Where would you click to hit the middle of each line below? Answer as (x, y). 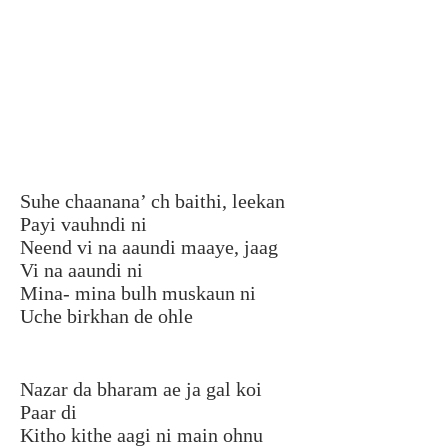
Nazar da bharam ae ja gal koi (141, 388)
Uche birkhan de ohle (106, 315)
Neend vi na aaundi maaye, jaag (149, 246)
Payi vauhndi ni (83, 223)
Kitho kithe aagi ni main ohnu (141, 434)
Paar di (48, 411)
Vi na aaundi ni (81, 269)
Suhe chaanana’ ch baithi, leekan (152, 200)
